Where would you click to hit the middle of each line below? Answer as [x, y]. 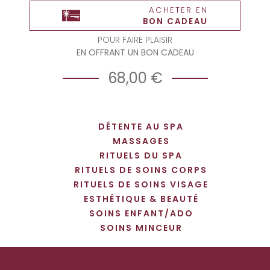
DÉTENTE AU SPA [141, 126]
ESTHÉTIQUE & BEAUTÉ [141, 199]
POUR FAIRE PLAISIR [135, 39]
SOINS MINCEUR [141, 228]
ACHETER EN [178, 10]
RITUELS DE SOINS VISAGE [141, 184]
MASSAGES [141, 141]
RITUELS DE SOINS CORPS [141, 170]
